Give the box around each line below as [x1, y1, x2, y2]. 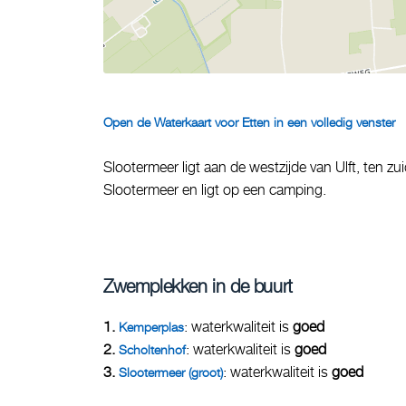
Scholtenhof [119, 342, 186, 357]
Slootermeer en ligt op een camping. [103, 181, 326, 198]
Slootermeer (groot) [119, 364, 223, 380]
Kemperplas [119, 319, 184, 334]
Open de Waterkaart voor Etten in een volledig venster [103, 114, 395, 130]
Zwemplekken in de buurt [103, 275, 293, 296]
